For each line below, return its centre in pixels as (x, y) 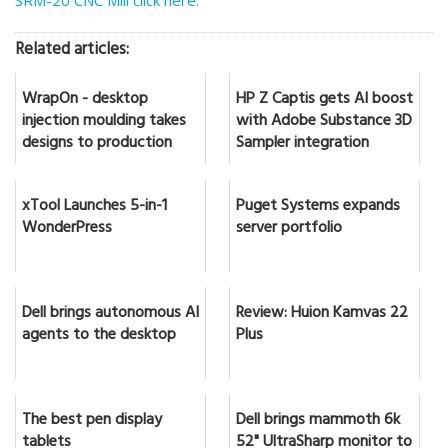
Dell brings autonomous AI (110, 314)
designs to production (97, 144)
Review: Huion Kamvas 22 (322, 314)
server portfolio (289, 229)
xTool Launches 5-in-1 (94, 207)
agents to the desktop (99, 336)
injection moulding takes (104, 122)
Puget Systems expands (318, 207)
